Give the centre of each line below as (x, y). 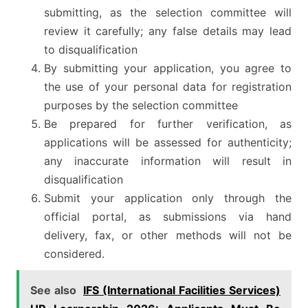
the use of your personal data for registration (168, 87)
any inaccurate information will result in (168, 161)
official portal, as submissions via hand (168, 217)
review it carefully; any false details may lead (168, 31)
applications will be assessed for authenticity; (168, 143)
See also (53, 290)
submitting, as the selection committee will (168, 13)
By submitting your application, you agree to (168, 68)
